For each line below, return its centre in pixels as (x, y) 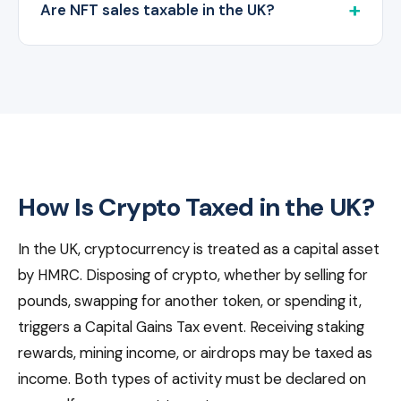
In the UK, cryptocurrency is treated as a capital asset (199, 249)
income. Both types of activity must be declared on (192, 379)
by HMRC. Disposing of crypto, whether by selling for (193, 275)
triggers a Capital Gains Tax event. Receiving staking (191, 327)
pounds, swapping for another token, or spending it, (190, 301)
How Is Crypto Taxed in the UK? (196, 208)
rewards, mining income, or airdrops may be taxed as (195, 353)
